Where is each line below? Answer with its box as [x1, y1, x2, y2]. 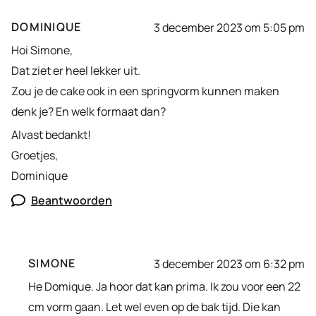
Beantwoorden [31, 193, 112, 209]
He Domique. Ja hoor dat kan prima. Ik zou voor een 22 [28, 279, 300, 295]
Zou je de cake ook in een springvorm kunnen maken [11, 83, 279, 99]
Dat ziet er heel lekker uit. [11, 63, 140, 79]
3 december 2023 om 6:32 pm [154, 255, 305, 272]
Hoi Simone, [11, 42, 73, 59]
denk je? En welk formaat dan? [11, 104, 166, 120]
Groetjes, [11, 147, 58, 164]
